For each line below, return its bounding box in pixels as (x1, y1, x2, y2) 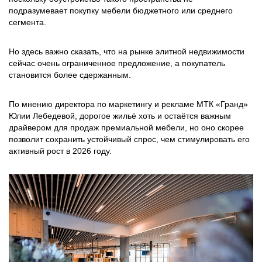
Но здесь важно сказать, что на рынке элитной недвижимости (9, 47, 244, 56)
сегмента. (9, 18, 49, 27)
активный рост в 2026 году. (9, 146, 112, 156)
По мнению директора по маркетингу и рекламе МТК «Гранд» (9, 99, 248, 109)
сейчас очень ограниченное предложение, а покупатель (9, 58, 225, 68)
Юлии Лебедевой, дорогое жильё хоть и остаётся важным (9, 111, 231, 120)
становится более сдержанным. (9, 70, 133, 80)
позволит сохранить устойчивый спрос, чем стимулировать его (9, 135, 250, 144)
